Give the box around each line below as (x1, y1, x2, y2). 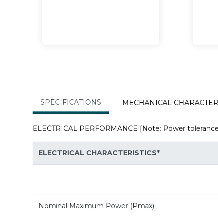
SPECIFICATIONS (40, 98, 101, 107)
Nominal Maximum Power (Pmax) (38, 201, 154, 211)
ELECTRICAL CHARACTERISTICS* (38, 148, 160, 158)
